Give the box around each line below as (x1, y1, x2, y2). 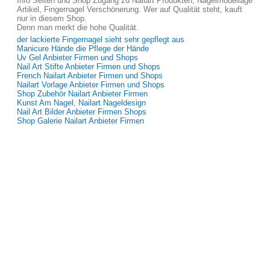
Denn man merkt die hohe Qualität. (17, 23, 139, 32)
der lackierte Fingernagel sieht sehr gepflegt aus (17, 35, 184, 44)
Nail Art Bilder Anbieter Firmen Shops (17, 107, 146, 116)
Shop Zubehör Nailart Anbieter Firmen (17, 89, 148, 98)
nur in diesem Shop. (17, 14, 87, 23)
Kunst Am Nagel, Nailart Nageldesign (17, 98, 146, 107)
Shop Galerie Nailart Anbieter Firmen (17, 116, 144, 125)
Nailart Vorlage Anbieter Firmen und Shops (17, 80, 165, 89)
